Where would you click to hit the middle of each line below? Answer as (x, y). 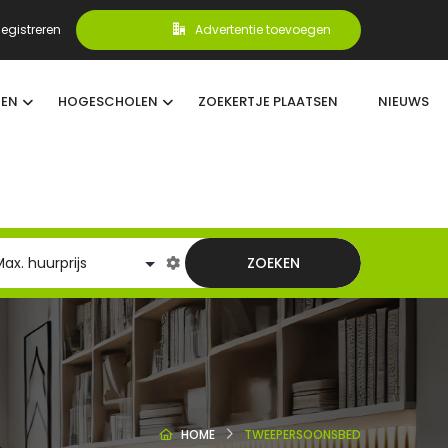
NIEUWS (403, 101)
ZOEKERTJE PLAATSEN (267, 101)
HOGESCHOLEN (107, 101)
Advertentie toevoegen (263, 29)
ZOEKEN (273, 263)
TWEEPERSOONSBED (302, 434)
